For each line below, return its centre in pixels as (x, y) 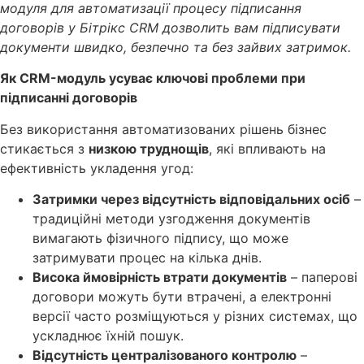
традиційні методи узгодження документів (171, 218)
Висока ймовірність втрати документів (160, 277)
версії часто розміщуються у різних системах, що (195, 316)
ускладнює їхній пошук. (108, 335)
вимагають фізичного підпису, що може (160, 238)
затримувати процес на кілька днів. (147, 257)
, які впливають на (267, 148)
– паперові (322, 277)
